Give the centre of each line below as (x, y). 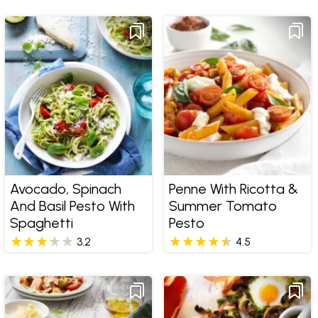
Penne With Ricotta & (233, 189)
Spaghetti (41, 223)
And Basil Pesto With (72, 206)
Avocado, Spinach (65, 189)
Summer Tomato (223, 206)
